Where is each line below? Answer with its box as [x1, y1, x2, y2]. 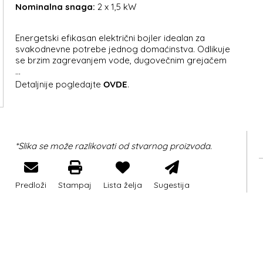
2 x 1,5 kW [95, 1, 137, 12]
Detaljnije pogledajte [15, 79, 104, 90]
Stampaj [58, 179, 92, 190]
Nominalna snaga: [15, 1, 96, 12]
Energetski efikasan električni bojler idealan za [15, 32, 205, 43]
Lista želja [103, 179, 143, 190]
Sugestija [154, 179, 190, 190]
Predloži [15, 179, 47, 190]
